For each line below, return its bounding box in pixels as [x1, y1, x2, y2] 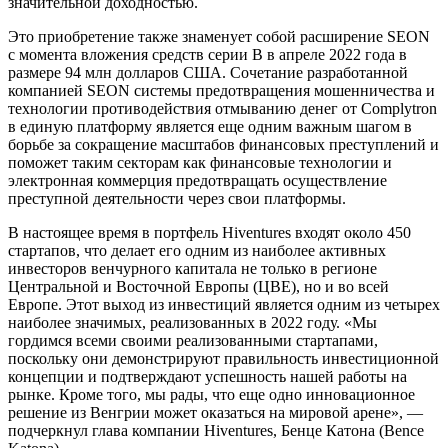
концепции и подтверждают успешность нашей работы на [8, 367, 407, 385]
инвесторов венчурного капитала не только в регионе [8, 259, 377, 277]
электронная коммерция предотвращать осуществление [8, 171, 387, 189]
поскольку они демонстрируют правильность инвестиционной [8, 349, 439, 367]
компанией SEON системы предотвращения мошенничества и [8, 81, 435, 99]
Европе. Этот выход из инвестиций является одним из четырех [8, 295, 440, 313]
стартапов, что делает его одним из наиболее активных [8, 241, 386, 259]
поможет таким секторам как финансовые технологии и [8, 153, 392, 171]
